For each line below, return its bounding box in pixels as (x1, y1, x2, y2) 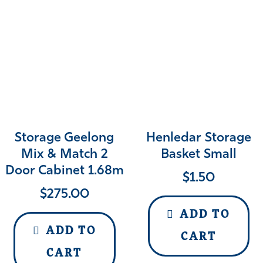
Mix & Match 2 (21, 147, 108, 161)
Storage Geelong (15, 131, 114, 145)
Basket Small (160, 147, 237, 161)
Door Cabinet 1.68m (5, 164, 124, 178)
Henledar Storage (146, 131, 251, 145)
